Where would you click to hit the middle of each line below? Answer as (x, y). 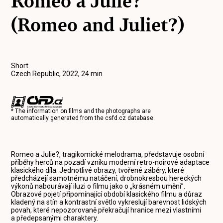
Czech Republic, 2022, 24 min (57, 74)
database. (141, 118)
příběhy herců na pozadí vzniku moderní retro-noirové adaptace (111, 162)
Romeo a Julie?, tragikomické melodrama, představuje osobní (108, 154)
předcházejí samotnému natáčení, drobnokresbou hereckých (107, 178)
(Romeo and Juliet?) (98, 25)
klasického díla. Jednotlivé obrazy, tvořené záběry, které (98, 170)
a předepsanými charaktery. (55, 218)
